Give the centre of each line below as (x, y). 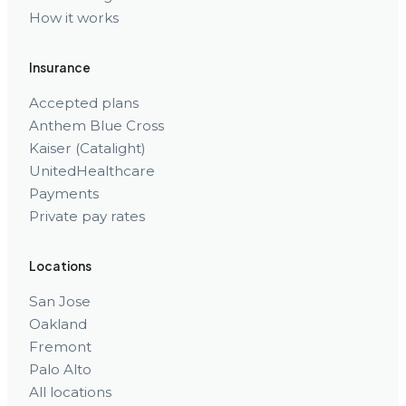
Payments (64, 193)
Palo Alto (60, 369)
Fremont (60, 346)
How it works (74, 17)
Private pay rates (87, 216)
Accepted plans (84, 102)
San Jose (60, 301)
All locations (70, 391)
